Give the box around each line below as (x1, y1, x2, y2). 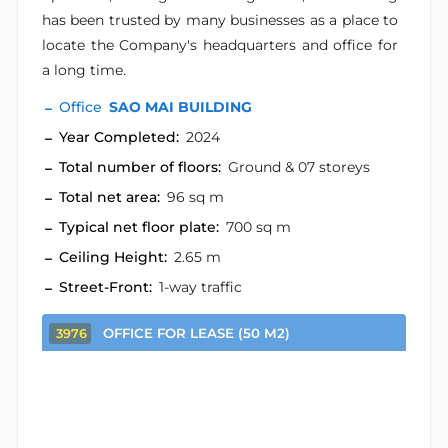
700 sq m (226, 218, 291, 236)
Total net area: (59, 188, 160, 206)
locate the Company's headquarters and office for (42, 36, 398, 54)
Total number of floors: (59, 158, 221, 176)
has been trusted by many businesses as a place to (42, 11, 398, 29)
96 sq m (167, 188, 224, 206)
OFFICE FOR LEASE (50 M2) (103, 325, 290, 341)
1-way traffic (159, 278, 242, 296)
